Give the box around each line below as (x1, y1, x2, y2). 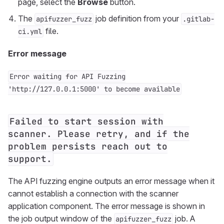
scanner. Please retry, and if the (8, 128, 189, 139)
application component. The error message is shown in (8, 201, 205, 211)
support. (8, 153, 52, 164)
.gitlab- (182, 14, 214, 23)
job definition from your (93, 13, 181, 23)
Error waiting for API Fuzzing (9, 72, 125, 81)
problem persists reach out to (8, 140, 167, 152)
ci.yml (18, 27, 42, 36)
